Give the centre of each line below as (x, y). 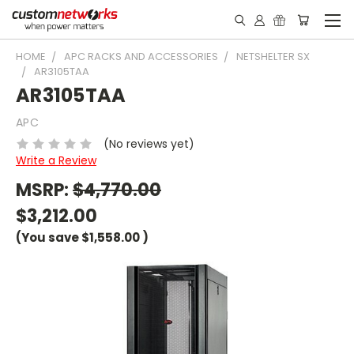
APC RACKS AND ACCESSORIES (141, 56)
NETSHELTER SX (273, 56)
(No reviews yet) (149, 143)
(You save (47, 237)
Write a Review (56, 160)
